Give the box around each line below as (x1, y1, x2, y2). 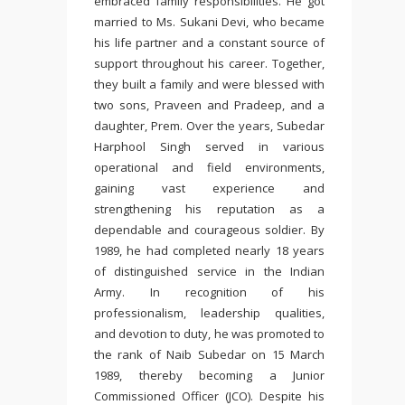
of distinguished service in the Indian (94, 263, 325, 279)
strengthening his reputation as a (94, 201, 325, 217)
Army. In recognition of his (94, 284, 325, 300)
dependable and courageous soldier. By (94, 221, 325, 238)
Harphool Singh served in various (94, 138, 325, 155)
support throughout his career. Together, (94, 55, 325, 71)
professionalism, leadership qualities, (94, 305, 325, 321)
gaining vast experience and (94, 180, 325, 196)
